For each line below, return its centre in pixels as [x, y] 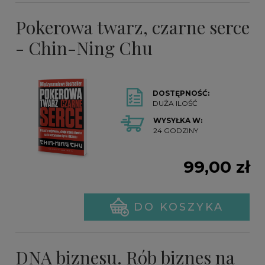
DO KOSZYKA [179, 207]
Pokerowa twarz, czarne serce [132, 28]
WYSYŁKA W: [178, 121]
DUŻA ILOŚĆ [175, 104]
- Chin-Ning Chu [84, 48]
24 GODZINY [176, 131]
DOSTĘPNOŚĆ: [181, 93]
